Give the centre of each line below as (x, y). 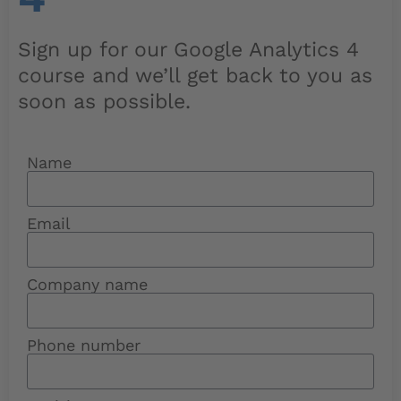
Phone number (84, 345)
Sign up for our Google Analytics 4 (188, 50)
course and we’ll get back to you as (195, 76)
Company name (87, 284)
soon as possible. (104, 102)
